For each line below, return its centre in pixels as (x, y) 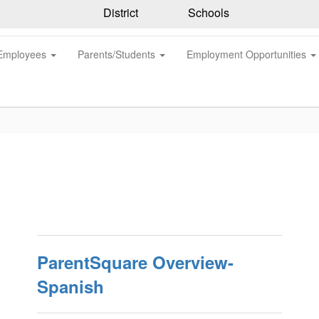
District (119, 12)
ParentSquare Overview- (135, 262)
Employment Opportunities (248, 54)
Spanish (70, 286)
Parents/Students (118, 54)
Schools (207, 12)
